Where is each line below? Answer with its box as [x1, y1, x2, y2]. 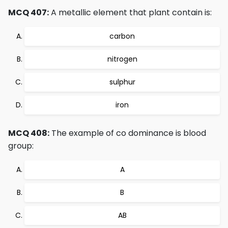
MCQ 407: [8, 7, 49, 18]
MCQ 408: [8, 127, 49, 139]
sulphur [109, 77, 135, 87]
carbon [109, 31, 135, 41]
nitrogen [107, 54, 137, 64]
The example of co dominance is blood [49, 127, 206, 139]
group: [8, 140, 34, 152]
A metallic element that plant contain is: [49, 7, 212, 18]
